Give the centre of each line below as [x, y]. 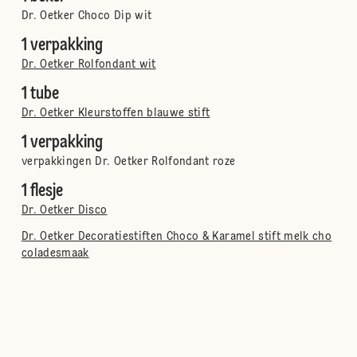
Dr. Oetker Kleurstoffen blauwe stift [116, 113]
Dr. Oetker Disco [64, 210]
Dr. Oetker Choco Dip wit [86, 16]
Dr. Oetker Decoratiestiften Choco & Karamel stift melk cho [177, 237]
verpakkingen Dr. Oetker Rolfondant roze [128, 162]
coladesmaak [55, 253]
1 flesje [42, 191]
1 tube [40, 94]
